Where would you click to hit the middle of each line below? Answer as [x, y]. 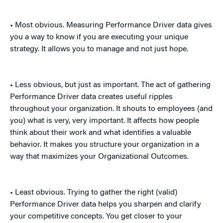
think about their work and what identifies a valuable [101, 133]
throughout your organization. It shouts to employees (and [111, 109]
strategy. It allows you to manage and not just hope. [99, 50]
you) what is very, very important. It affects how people [105, 121]
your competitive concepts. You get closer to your [96, 217]
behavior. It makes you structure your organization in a [105, 145]
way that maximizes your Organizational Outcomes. [99, 157]
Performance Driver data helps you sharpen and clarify [106, 205]
